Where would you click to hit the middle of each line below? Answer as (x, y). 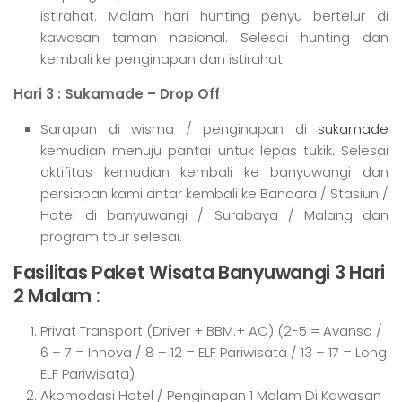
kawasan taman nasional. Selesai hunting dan (214, 37)
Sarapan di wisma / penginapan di (179, 128)
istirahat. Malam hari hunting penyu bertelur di (214, 15)
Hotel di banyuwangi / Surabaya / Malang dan (214, 214)
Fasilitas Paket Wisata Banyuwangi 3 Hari (200, 272)
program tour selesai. (111, 236)
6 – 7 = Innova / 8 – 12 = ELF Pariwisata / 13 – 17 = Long (214, 352)
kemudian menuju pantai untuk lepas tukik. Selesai (214, 150)
